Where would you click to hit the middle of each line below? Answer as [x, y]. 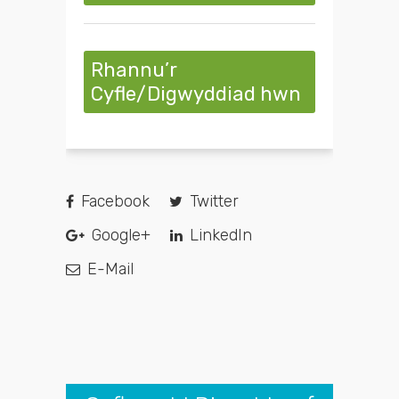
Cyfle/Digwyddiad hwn [196, 94]
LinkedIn [219, 235]
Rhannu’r [134, 70]
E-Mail [108, 269]
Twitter [212, 201]
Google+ [119, 235]
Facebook [113, 201]
